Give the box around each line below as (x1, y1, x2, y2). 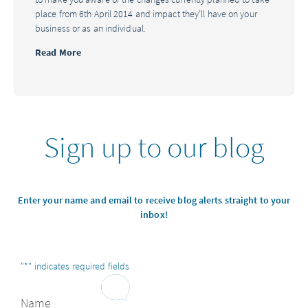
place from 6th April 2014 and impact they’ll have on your (35, 7, 257, 21)
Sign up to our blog (44, 127, 264, 167)
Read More (35, 45, 81, 59)
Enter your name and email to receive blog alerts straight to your (17, 193, 291, 207)
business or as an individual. (35, 21, 146, 35)
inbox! (140, 208, 168, 221)
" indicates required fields (28, 259, 130, 273)
